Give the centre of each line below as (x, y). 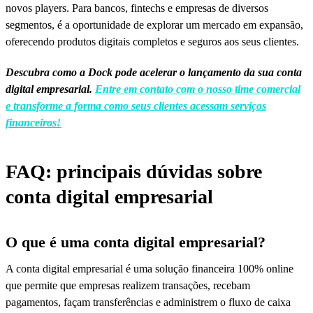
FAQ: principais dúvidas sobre (134, 171)
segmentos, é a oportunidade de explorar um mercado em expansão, (154, 24)
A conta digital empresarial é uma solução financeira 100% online (150, 268)
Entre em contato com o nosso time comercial (198, 89)
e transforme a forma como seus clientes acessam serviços (136, 105)
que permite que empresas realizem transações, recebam (128, 285)
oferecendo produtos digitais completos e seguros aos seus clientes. (152, 41)
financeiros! (33, 122)
